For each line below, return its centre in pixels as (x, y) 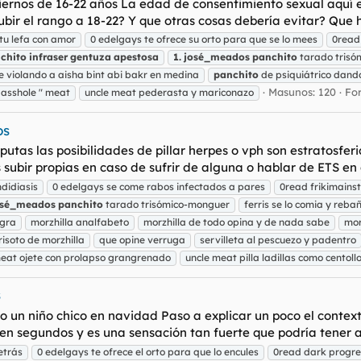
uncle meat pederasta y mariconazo (169, 93)
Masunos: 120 (302, 92)
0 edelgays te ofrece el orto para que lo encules (148, 351)
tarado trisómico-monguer (166, 205)
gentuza (91, 57)
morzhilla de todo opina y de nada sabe (237, 222)
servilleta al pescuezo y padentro (278, 240)
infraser (48, 57)
